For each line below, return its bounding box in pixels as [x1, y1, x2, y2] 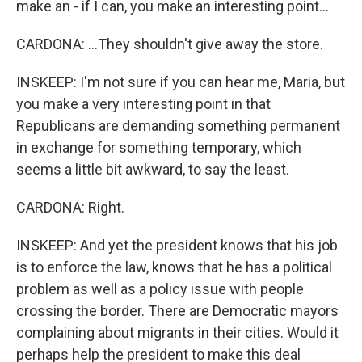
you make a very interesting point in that [16, 95, 271, 112]
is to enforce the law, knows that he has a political [16, 259, 332, 276]
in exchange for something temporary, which [16, 139, 301, 156]
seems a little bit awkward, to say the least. [16, 161, 289, 178]
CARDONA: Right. [16, 199, 124, 216]
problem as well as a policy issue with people [16, 280, 304, 297]
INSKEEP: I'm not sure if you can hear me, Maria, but [16, 74, 345, 90]
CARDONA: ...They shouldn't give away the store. [16, 36, 323, 53]
